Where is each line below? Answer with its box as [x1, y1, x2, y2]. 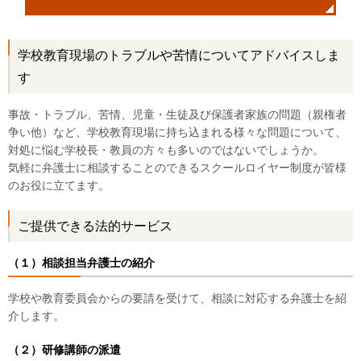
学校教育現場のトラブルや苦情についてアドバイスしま [18, 48, 340, 62]
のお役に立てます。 [8, 178, 110, 192]
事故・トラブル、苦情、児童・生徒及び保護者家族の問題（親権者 [8, 107, 346, 121]
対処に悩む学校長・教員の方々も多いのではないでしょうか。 [8, 143, 324, 156]
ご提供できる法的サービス [18, 218, 172, 233]
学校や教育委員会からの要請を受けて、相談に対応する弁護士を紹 [8, 291, 346, 305]
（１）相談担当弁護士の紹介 [8, 255, 155, 269]
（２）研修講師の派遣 [8, 342, 121, 356]
